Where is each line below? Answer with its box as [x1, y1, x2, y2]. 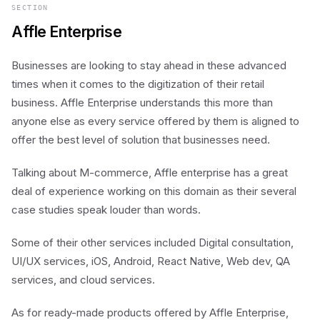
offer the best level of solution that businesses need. [11, 133, 270, 146]
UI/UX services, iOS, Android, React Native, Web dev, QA [11, 254, 290, 268]
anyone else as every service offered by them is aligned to [11, 114, 299, 128]
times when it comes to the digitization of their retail [11, 77, 264, 91]
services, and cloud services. [11, 273, 155, 286]
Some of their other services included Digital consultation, [11, 236, 294, 249]
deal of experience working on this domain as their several [11, 184, 296, 198]
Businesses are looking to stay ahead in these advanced [11, 59, 286, 72]
